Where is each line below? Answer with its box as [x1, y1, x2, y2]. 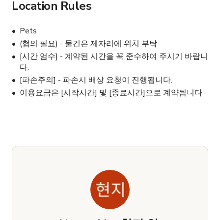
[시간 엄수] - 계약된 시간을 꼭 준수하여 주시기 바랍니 [20, 51, 208, 62]
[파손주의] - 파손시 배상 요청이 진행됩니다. [20, 75, 172, 86]
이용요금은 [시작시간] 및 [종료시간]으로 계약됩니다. [20, 87, 204, 99]
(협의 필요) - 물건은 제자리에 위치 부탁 [20, 38, 157, 50]
